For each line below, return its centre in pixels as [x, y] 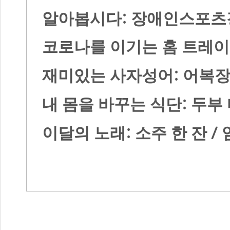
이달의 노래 [84, 133]
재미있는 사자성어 [108, 76]
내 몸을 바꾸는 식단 [112, 105]
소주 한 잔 [173, 133]
